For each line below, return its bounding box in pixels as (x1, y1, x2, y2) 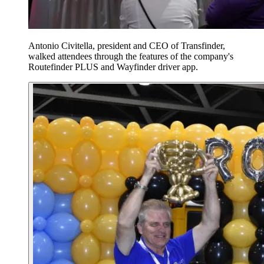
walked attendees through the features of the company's (28, 51, 233, 61)
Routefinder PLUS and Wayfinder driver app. (28, 61, 198, 72)
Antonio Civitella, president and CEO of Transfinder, (28, 40, 225, 51)
